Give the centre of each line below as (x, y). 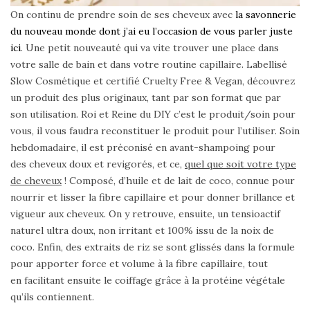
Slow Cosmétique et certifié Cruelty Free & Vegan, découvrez (153, 81)
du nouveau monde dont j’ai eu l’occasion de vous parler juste (152, 31)
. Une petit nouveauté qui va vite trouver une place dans (150, 47)
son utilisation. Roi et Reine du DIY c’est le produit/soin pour (153, 114)
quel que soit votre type (240, 164)
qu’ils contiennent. (52, 297)
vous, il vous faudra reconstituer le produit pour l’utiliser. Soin (155, 130)
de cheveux (36, 180)
